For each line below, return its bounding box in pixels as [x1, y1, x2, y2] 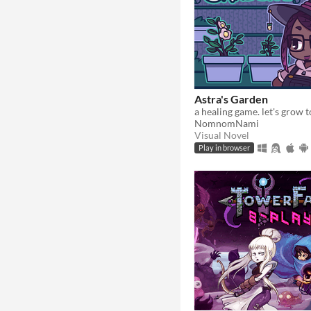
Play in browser [199, 144, 250, 153]
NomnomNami [194, 117, 259, 129]
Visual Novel [194, 128, 249, 141]
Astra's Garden [194, 92, 268, 106]
